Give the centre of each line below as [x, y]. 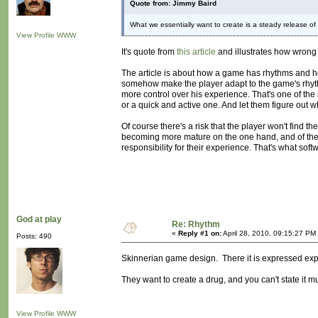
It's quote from [149, 52]
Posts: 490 [34, 236]
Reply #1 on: [200, 234]
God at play [39, 220]
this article [196, 52]
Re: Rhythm [196, 225]
